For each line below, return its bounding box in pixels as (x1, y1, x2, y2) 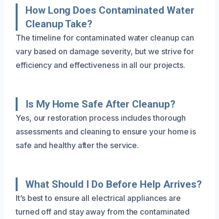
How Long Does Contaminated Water (25, 4, 195, 16)
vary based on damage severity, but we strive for (16, 46, 195, 56)
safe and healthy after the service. (16, 140, 139, 150)
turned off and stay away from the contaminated (16, 206, 190, 217)
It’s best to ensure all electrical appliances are (16, 193, 181, 203)
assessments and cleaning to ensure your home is (16, 126, 197, 136)
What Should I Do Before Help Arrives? (25, 178, 202, 190)
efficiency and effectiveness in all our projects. (16, 60, 186, 70)
